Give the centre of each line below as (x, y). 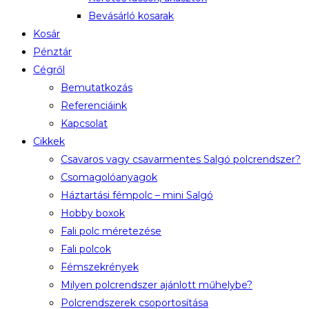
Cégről (49, 70)
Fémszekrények (100, 267)
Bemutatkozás (97, 88)
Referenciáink (94, 106)
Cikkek (49, 141)
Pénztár (52, 52)
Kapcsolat (84, 123)
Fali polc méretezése (111, 231)
